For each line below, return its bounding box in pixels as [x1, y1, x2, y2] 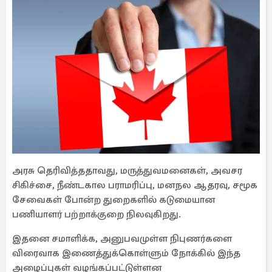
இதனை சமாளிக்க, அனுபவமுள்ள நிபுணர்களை [12, 233, 232, 245]
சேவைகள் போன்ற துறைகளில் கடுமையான [12, 194, 215, 206]
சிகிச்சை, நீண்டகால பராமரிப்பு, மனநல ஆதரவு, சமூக [12, 179, 257, 191]
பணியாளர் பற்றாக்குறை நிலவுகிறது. [12, 208, 181, 220]
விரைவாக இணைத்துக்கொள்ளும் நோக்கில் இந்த [12, 247, 240, 259]
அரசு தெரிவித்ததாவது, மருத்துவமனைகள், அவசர [12, 165, 242, 177]
